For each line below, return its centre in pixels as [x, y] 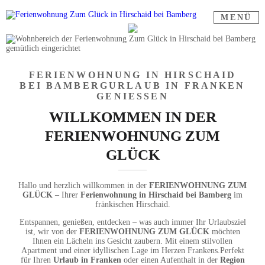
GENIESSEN [128, 96]
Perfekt [232, 251]
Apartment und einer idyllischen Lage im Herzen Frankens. [120, 251]
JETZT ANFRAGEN [132, 51]
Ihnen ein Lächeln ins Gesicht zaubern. [99, 241]
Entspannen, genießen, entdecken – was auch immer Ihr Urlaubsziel [132, 222]
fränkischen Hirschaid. [132, 205]
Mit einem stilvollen [199, 241]
